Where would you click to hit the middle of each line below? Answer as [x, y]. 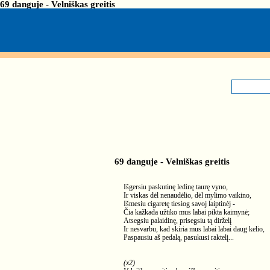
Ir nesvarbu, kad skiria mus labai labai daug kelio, [194, 229]
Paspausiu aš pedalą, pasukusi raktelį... [179, 237]
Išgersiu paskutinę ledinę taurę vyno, [176, 187]
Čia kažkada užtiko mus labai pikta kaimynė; [187, 212]
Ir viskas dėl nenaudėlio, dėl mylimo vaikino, [187, 195]
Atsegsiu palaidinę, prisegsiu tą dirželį [177, 221]
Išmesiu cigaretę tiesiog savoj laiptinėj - [179, 204]
